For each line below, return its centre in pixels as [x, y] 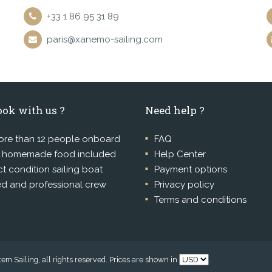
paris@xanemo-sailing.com [104, 39]
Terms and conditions [200, 200]
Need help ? [175, 110]
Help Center [180, 154]
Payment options [191, 169]
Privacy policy [184, 185]
